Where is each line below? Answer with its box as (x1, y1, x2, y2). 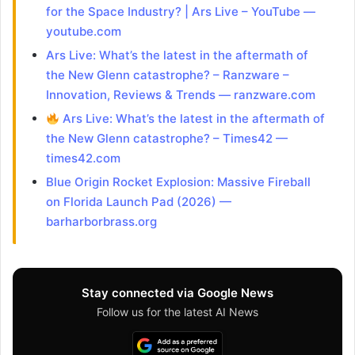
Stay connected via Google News (82, 285, 273, 301)
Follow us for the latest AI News (97, 305, 258, 319)
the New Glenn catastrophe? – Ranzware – (45, 67, 289, 83)
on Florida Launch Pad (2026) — (45, 194, 231, 210)
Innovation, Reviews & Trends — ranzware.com (45, 87, 315, 103)
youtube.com (45, 24, 121, 40)
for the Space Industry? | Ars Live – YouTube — (45, 4, 315, 20)
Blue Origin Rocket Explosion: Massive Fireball (45, 174, 311, 190)
